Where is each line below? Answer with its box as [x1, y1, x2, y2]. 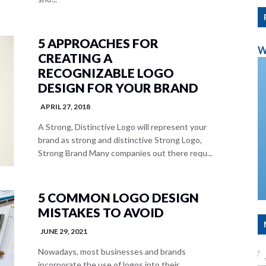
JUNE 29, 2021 [40, 227, 87, 236]
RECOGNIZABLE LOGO [38, 65, 174, 80]
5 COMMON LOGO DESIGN [38, 190, 199, 205]
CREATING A [38, 50, 112, 65]
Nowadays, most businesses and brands [38, 246, 186, 256]
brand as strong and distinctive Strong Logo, [38, 135, 202, 145]
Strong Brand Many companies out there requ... [38, 148, 213, 158]
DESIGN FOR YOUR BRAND [38, 80, 198, 95]
